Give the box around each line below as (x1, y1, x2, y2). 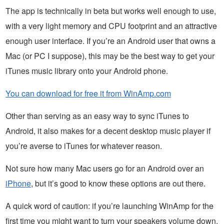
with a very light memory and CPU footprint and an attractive (5, 19, 217, 31)
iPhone (5, 177, 31, 189)
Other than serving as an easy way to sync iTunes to (5, 109, 189, 121)
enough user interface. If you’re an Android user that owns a (5, 34, 215, 46)
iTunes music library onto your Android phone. (5, 64, 168, 76)
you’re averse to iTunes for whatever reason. (5, 139, 162, 151)
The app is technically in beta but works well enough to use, (5, 4, 216, 16)
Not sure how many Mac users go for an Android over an (5, 162, 204, 174)
